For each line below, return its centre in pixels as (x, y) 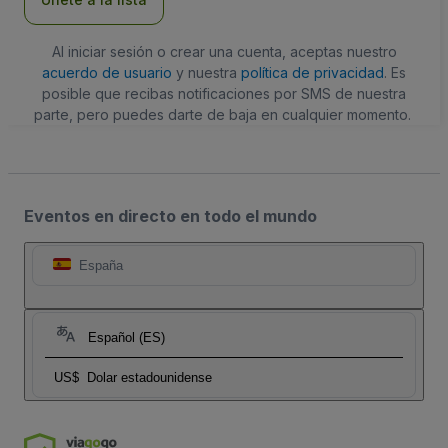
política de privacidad (312, 72)
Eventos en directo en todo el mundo (170, 215)
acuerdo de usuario (107, 72)
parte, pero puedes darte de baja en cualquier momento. (222, 114)
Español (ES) (126, 337)
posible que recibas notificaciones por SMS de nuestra (224, 93)
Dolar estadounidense (149, 377)
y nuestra (206, 72)
